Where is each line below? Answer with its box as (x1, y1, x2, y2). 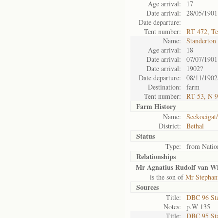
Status (136, 131, 155, 141)
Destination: (148, 82, 181, 91)
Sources (136, 182, 159, 192)
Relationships (136, 151, 176, 162)
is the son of (136, 172, 185, 182)
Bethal (186, 121, 204, 130)
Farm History (136, 101, 176, 111)
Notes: (163, 202, 181, 211)
